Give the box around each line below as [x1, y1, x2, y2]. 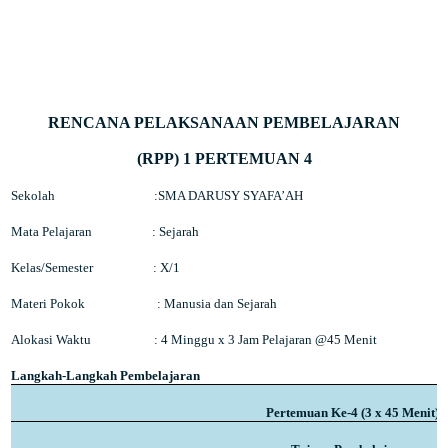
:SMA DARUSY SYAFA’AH [154, 188, 304, 203]
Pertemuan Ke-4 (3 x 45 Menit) [265, 405, 439, 420]
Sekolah [11, 188, 59, 203]
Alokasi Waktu [11, 332, 95, 347]
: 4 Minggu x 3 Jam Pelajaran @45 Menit [154, 332, 378, 347]
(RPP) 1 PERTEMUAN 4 [136, 150, 312, 167]
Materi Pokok [11, 296, 89, 311]
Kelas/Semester [11, 260, 97, 275]
